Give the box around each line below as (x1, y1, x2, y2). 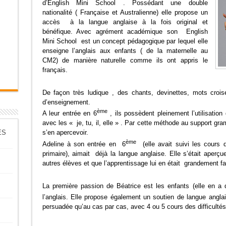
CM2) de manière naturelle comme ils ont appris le (42, 56, 208, 64)
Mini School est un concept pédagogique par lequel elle (42, 37, 208, 45)
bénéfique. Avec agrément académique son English (42, 28, 208, 35)
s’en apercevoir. (42, 129, 88, 137)
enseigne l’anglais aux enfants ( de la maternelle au (42, 47, 208, 54)
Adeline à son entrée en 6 (42, 140, 126, 148)
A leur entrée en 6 (42, 109, 97, 118)
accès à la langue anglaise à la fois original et (42, 18, 208, 26)
